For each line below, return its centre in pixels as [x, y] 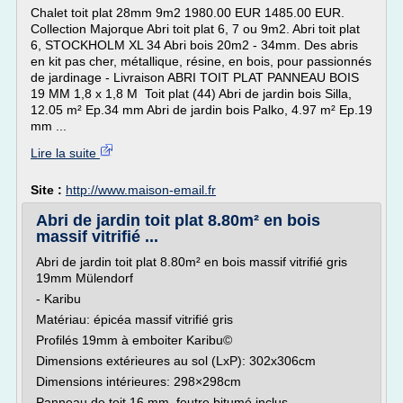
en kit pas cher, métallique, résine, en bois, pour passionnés [201, 61]
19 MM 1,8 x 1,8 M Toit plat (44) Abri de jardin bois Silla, [191, 94]
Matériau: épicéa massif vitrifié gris [134, 319]
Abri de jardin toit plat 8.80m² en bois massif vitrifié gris [192, 262]
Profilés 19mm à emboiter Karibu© [134, 340]
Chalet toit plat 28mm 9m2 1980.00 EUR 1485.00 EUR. [188, 13]
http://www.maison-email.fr [141, 190]
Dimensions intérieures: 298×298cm [139, 381]
